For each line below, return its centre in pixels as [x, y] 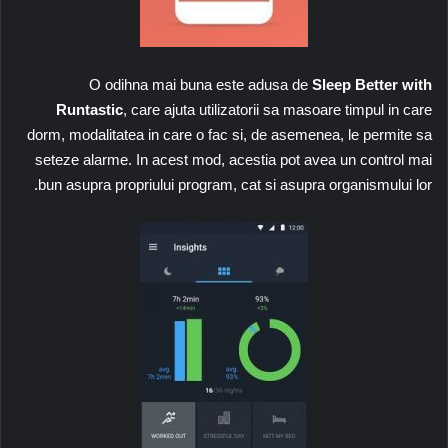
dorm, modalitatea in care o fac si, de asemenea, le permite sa [229, 134]
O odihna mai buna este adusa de [198, 84]
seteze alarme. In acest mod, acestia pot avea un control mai [233, 159]
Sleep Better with [372, 84]
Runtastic [89, 109]
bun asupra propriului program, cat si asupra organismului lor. [235, 184]
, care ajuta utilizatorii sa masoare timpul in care [277, 109]
